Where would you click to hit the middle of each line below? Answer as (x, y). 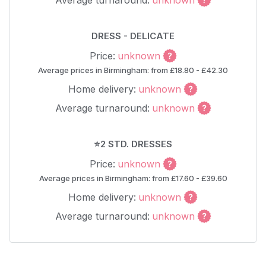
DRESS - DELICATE (133, 36)
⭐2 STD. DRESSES (133, 144)
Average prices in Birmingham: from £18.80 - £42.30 (133, 70)
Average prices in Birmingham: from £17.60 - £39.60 (133, 178)
